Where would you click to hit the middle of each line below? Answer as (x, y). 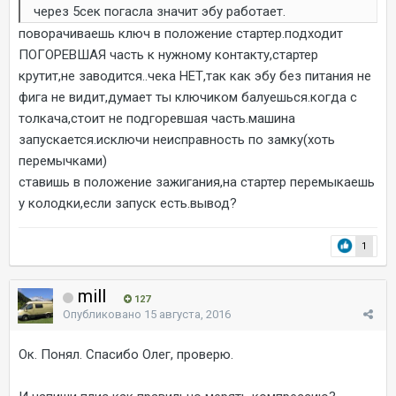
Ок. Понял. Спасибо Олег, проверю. (126, 354)
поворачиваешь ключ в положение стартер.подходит (181, 33)
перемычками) (63, 160)
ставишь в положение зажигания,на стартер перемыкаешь (197, 182)
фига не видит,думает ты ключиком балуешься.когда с (188, 97)
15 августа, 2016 (187, 314)
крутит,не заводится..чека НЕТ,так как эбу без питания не (195, 76)
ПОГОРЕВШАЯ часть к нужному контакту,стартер (168, 54)
